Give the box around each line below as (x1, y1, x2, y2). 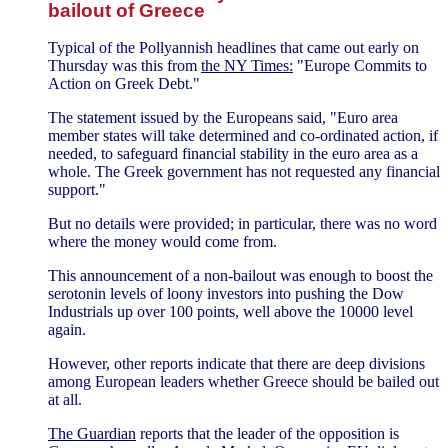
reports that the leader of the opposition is (136, 424, 399, 442)
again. (48, 320, 86, 338)
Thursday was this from (48, 56, 201, 74)
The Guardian (48, 424, 136, 442)
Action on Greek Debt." (48, 74, 200, 92)
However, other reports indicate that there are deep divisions (48, 354, 425, 372)
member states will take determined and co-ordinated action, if (48, 126, 438, 144)
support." (48, 180, 106, 198)
